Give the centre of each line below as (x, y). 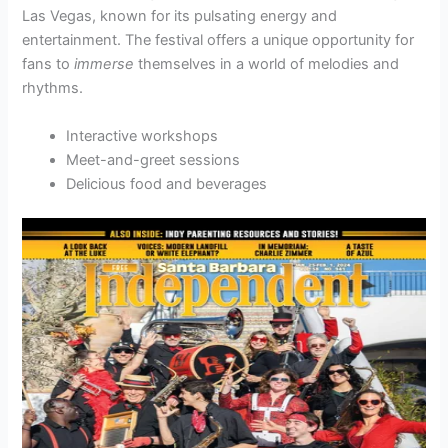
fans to (48, 64)
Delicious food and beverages (167, 183)
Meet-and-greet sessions (153, 159)
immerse (104, 64)
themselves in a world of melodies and (267, 64)
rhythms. (53, 88)
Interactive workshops (142, 135)
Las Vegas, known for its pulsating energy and (180, 16)
